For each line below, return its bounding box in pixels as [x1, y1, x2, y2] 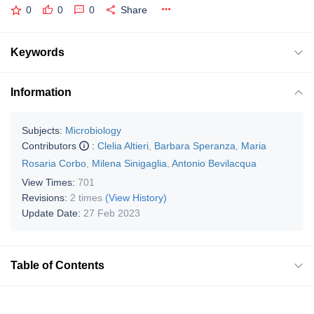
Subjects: [22, 124, 62, 136]
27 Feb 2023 [83, 207, 140, 219]
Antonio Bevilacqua [172, 157, 257, 169]
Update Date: [22, 207, 83, 219]
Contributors [22, 139, 79, 151]
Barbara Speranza [154, 139, 235, 151]
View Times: [22, 176, 78, 188]
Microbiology [65, 124, 121, 136]
